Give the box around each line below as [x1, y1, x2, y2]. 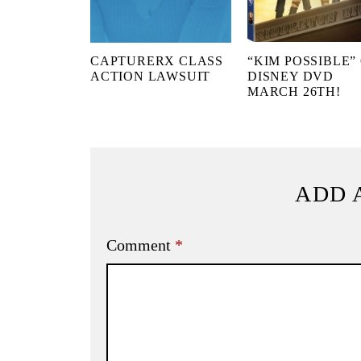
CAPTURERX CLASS [90, 54, 224, 68]
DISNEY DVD [247, 69, 334, 84]
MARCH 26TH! [247, 85, 341, 99]
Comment [106, 236, 175, 255]
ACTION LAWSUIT [90, 69, 211, 84]
